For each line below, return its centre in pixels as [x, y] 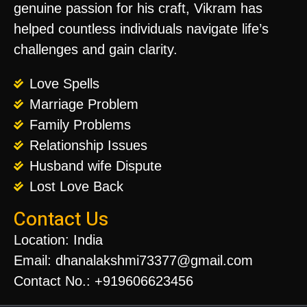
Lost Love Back [76, 187]
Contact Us [61, 220]
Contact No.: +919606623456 [103, 281]
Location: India [58, 240]
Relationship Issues [88, 146]
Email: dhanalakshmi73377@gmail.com [133, 261]
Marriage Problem [84, 105]
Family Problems [80, 125]
